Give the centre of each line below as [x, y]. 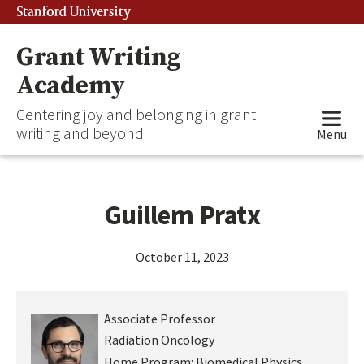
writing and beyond [80, 133]
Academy [71, 86]
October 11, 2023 [182, 256]
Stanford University [74, 12]
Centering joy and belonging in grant [136, 115]
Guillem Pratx [182, 215]
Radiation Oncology [159, 340]
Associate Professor [159, 318]
